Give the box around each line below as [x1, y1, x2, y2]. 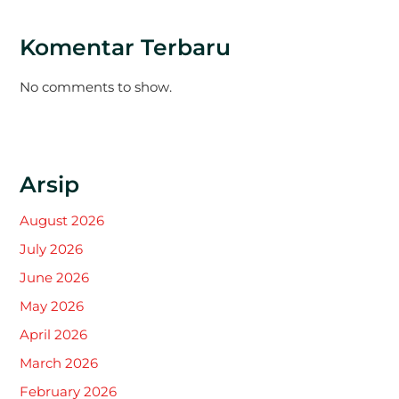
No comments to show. [20, 79, 173, 96]
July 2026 [20, 240, 84, 257]
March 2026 [20, 354, 99, 371]
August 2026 [20, 212, 105, 229]
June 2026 [20, 269, 90, 286]
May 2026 [20, 297, 85, 314]
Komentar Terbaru [20, 33, 232, 61]
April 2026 [20, 326, 88, 343]
